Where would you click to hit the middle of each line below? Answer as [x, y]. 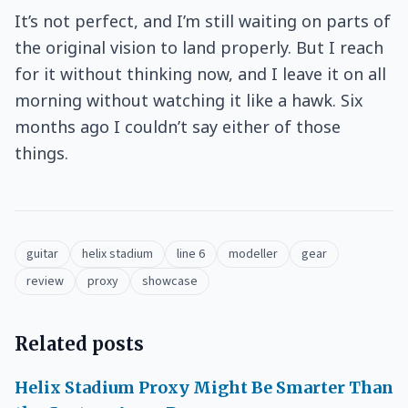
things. [41, 153]
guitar [42, 254]
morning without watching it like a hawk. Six [189, 100]
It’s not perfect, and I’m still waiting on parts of [203, 21]
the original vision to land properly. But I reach [199, 47]
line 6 [191, 254]
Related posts [79, 344]
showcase [170, 281]
